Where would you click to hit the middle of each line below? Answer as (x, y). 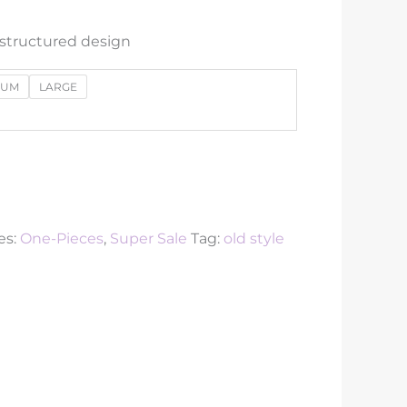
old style (254, 238)
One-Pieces (62, 238)
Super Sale (149, 238)
